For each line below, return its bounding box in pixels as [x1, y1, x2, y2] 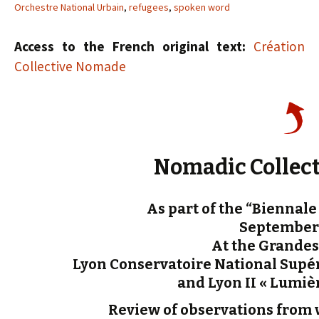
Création [246, 38, 305, 55]
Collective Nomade [14, 58, 126, 75]
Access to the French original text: [14, 38, 246, 55]
